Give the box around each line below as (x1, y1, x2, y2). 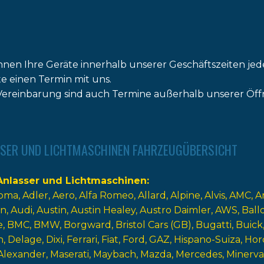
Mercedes (175, 249, 222, 260)
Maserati (49, 249, 89, 260)
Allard (137, 190, 166, 201)
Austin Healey (70, 204, 136, 216)
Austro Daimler (139, 204, 211, 216)
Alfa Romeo (78, 190, 134, 201)
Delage (7, 234, 42, 245)
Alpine (170, 190, 200, 201)
